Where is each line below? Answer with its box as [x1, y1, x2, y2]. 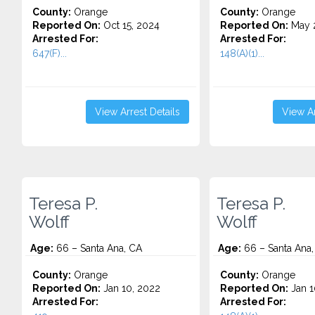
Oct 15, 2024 [101, 20, 160, 31]
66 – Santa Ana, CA [53, 243, 142, 254]
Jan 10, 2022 [101, 283, 160, 294]
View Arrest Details [94, 106, 180, 117]
